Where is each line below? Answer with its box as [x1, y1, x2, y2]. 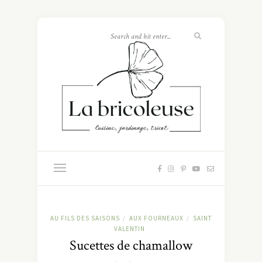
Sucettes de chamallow [70, 236, 192, 254]
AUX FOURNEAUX [129, 213, 184, 222]
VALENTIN [114, 224, 145, 233]
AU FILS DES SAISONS [50, 213, 120, 222]
